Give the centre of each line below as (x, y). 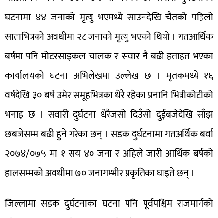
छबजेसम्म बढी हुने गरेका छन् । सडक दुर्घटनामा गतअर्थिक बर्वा (109, 135)
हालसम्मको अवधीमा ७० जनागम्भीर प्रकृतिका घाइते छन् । (100, 173)
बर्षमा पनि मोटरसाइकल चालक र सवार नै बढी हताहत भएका (109, 57)
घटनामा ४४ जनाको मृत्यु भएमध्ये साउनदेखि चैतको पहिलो (109, 18)
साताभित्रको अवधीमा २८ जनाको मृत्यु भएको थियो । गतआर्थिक (109, 37)
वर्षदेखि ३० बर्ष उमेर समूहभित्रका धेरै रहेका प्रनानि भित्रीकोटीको (109, 96)
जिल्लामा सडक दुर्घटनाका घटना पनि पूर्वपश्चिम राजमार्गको (109, 204)
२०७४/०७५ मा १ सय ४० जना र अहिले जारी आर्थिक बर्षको (109, 154)
